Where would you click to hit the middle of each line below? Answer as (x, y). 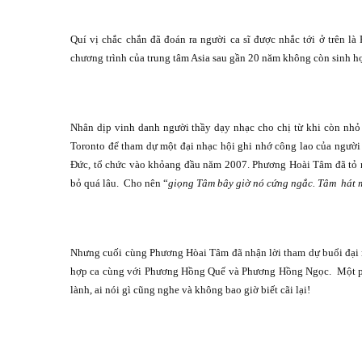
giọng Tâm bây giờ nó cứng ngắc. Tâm (252, 183)
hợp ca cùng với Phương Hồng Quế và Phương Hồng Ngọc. (201, 271)
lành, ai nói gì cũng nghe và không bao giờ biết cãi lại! (190, 290)
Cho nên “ (146, 183)
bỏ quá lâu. (95, 183)
